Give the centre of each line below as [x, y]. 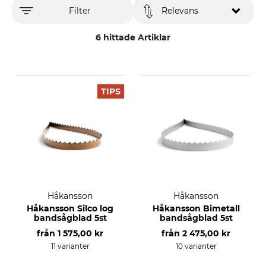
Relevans [180, 11]
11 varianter [70, 246]
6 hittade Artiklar [133, 37]
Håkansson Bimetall [196, 208]
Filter [80, 10]
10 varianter [196, 246]
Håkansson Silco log [70, 208]
